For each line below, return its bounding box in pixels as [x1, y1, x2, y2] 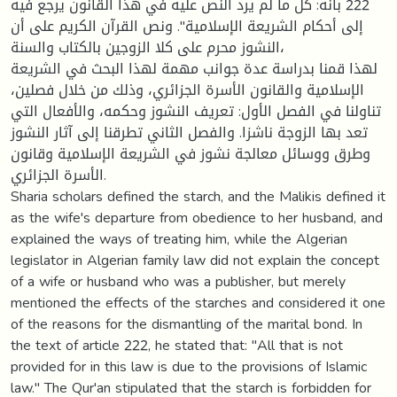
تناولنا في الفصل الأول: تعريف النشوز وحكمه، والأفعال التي [11, 97, 381, 125]
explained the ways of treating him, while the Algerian [11, 224, 347, 253]
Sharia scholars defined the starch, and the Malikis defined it [11, 182, 385, 210]
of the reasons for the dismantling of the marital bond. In [11, 309, 362, 338]
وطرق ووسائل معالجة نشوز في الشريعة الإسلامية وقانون [11, 139, 370, 167]
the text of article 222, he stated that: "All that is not [11, 331, 343, 359]
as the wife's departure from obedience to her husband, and [11, 203, 383, 231]
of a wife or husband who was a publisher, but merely [11, 267, 346, 295]
